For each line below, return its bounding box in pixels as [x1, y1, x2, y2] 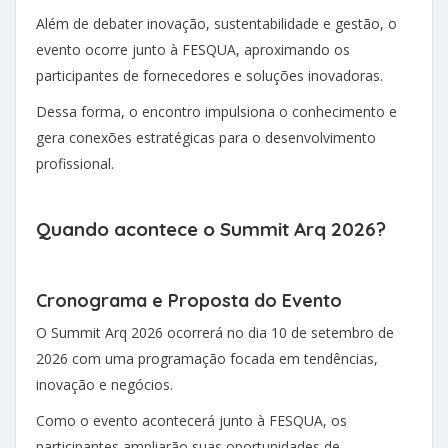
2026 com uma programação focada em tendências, [36, 349, 378, 369]
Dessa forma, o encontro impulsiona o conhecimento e [36, 102, 397, 122]
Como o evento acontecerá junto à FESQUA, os [36, 411, 347, 431]
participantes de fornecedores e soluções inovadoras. [36, 66, 383, 86]
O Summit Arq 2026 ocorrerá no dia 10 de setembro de [36, 323, 394, 343]
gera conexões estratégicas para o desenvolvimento [36, 128, 376, 148]
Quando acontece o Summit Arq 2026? [36, 217, 386, 242]
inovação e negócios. [36, 375, 173, 395]
